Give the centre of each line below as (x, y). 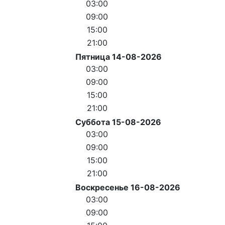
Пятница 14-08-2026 (119, 57)
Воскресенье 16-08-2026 (128, 187)
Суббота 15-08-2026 (118, 122)
